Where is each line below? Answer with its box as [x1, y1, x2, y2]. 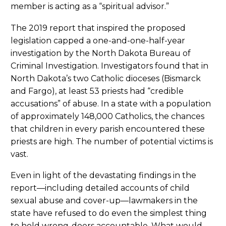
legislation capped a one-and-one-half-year [11, 35, 185, 45]
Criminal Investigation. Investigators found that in [11, 61, 208, 71]
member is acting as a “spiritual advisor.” [11, 2, 169, 12]
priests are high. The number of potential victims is [11, 136, 213, 146]
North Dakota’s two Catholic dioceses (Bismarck [11, 73, 201, 83]
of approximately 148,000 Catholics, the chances [11, 111, 204, 121]
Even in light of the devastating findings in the [11, 171, 196, 181]
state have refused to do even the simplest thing [11, 208, 207, 218]
